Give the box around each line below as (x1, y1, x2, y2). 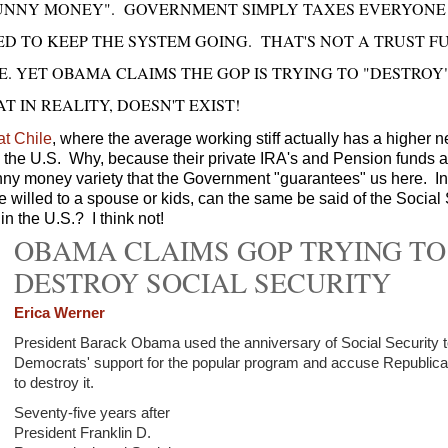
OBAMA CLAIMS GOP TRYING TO (13, 231, 446, 269)
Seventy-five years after (13, 405, 170, 421)
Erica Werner (13, 305, 105, 321)
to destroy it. (13, 375, 94, 391)
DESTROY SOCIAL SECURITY (13, 263, 391, 301)
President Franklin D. (13, 425, 151, 441)
